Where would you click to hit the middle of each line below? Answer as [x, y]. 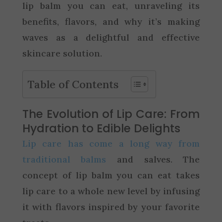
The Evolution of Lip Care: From [111, 114]
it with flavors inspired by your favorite [111, 207]
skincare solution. [62, 53]
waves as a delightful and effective [111, 37]
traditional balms [64, 159]
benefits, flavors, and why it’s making [111, 21]
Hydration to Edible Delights [101, 128]
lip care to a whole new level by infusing [111, 191]
